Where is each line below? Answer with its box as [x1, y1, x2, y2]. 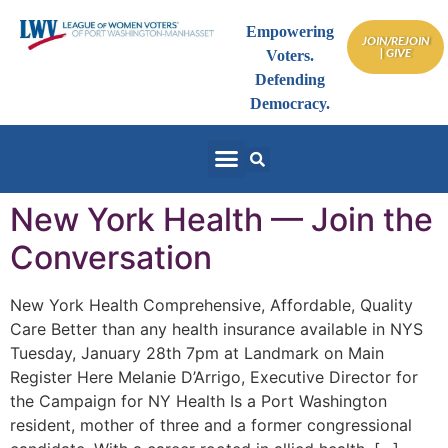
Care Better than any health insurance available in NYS [10, 318, 423, 339]
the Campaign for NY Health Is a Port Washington [10, 390, 387, 411]
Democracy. [250, 95, 331, 112]
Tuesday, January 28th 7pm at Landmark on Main [10, 342, 384, 363]
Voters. [266, 47, 315, 64]
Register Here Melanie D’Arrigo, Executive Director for [10, 366, 418, 387]
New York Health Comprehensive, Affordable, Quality [10, 294, 413, 315]
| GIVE [379, 45, 411, 60]
